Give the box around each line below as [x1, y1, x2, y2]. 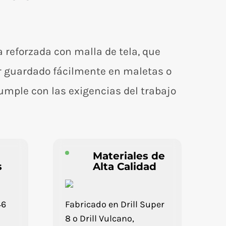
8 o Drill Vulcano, [65, 213, 134, 224]
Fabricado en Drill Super [65, 199, 164, 210]
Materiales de [92, 150, 165, 162]
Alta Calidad [92, 160, 156, 173]
